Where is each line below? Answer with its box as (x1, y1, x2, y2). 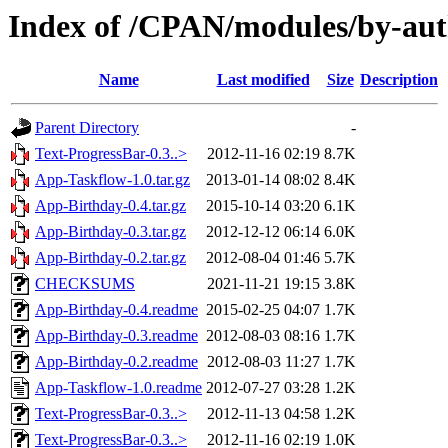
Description (360, 71, 438, 89)
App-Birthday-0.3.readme (35, 327, 198, 345)
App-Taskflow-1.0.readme (35, 379, 202, 397)
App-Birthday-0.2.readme (35, 353, 198, 371)
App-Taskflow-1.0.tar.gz (35, 171, 190, 189)
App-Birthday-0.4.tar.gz (35, 197, 186, 215)
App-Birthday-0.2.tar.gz (35, 249, 186, 267)
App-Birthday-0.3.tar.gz (35, 223, 186, 241)
